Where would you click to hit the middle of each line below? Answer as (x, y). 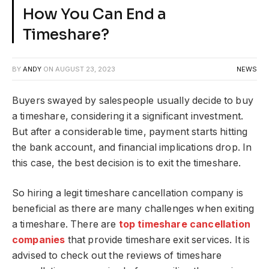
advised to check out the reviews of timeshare (117, 256)
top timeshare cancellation (184, 225)
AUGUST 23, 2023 (85, 69)
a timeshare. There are (64, 225)
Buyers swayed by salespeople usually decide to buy (133, 100)
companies (39, 240)
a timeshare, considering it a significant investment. (128, 116)
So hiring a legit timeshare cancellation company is (128, 193)
